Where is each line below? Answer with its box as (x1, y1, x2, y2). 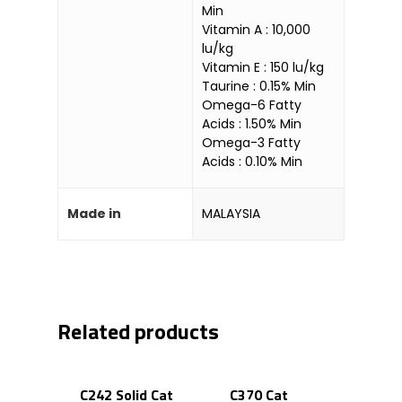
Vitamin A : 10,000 (202, 20, 310, 39)
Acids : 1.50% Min (202, 114, 301, 133)
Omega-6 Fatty (202, 95, 301, 114)
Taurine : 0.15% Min (202, 76, 316, 95)
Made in (67, 204, 121, 223)
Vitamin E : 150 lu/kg (202, 57, 324, 76)
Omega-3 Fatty (202, 133, 301, 152)
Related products (57, 314, 219, 347)
